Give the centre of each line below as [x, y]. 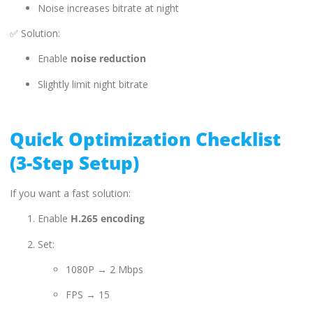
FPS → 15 [88, 295]
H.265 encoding [108, 219]
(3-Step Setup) [74, 162]
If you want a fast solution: [70, 193]
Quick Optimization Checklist [145, 139]
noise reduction [108, 59]
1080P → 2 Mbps [104, 269]
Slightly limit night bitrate [93, 84]
